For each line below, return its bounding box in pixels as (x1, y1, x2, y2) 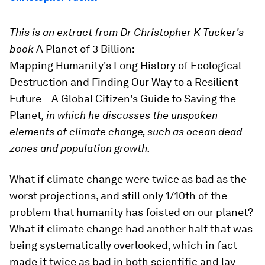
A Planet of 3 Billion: (36, 43, 135, 55)
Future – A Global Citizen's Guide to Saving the (9, 92, 236, 105)
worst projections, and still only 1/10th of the (9, 189, 227, 202)
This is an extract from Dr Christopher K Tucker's (9, 26, 244, 38)
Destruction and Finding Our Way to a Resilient (9, 76, 238, 88)
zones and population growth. (9, 142, 150, 154)
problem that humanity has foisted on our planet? (9, 206, 253, 218)
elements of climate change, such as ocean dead (9, 125, 242, 138)
